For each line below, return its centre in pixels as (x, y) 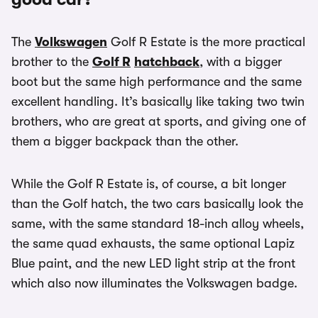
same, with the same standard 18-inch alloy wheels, (158, 224)
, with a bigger (241, 62)
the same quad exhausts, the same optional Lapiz (153, 243)
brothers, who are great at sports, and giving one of (159, 121)
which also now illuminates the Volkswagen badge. (154, 283)
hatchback (167, 62)
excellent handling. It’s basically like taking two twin (158, 102)
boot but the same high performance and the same (157, 82)
